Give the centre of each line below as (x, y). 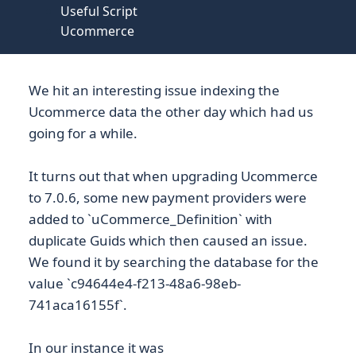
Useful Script (99, 11)
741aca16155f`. (78, 305)
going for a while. (83, 133)
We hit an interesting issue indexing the (154, 90)
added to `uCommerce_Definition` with (151, 219)
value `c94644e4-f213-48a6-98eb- (135, 284)
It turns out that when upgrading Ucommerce (173, 176)
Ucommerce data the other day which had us (171, 112)
